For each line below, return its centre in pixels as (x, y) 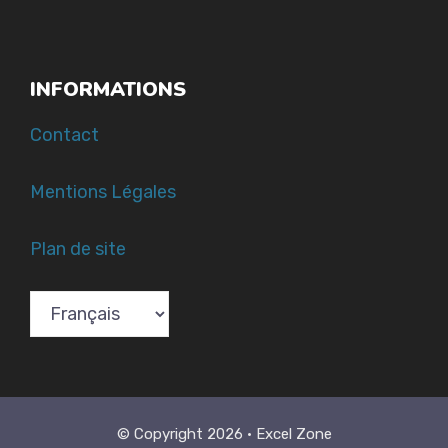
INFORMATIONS (108, 90)
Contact (64, 135)
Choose (60, 305)
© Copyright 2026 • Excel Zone (224, 434)
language (67, 365)
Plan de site (78, 249)
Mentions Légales (103, 192)
